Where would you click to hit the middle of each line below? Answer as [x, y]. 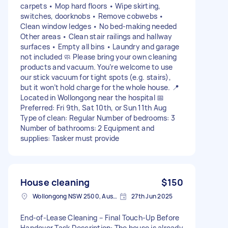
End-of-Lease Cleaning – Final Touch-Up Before [100, 217]
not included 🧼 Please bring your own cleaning [99, 56]
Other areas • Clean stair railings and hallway [96, 36]
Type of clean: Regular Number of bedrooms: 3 [98, 118]
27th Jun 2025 [152, 196]
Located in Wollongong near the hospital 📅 [92, 97]
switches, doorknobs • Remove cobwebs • [92, 16]
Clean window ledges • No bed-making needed [99, 26]
